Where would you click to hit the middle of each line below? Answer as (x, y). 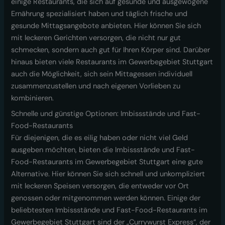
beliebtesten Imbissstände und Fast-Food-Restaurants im (109, 210)
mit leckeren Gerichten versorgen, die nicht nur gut (96, 38)
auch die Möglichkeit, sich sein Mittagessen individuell (102, 74)
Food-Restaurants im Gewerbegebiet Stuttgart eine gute (107, 162)
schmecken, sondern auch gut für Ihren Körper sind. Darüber (111, 50)
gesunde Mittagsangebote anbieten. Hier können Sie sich (106, 26)
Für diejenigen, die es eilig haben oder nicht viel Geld (100, 138)
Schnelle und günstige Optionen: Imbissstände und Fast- (106, 114)
